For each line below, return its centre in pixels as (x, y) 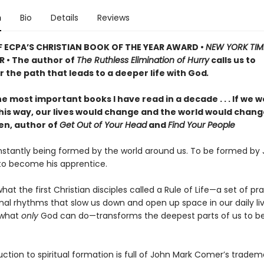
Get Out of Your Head (103, 125)
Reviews (113, 18)
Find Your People (201, 125)
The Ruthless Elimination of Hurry (143, 60)
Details (64, 18)
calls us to (232, 60)
